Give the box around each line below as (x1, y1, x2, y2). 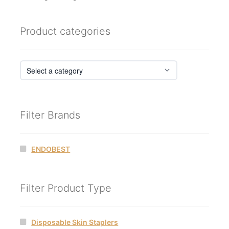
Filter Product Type (19, 182, 111, 195)
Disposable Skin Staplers (31, 218, 119, 227)
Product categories (19, 25, 110, 38)
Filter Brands (19, 108, 80, 121)
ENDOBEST (31, 144, 71, 153)
